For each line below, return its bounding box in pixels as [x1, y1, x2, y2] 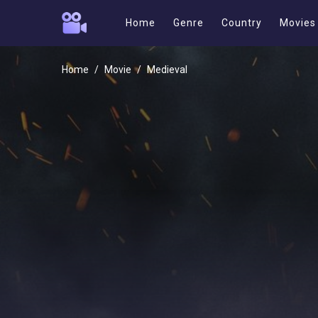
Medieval [147, 64, 187, 75]
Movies [280, 17, 316, 28]
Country [221, 17, 262, 28]
